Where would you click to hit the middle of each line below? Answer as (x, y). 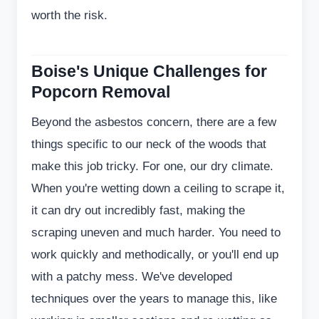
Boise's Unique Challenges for (149, 71)
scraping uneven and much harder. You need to (156, 232)
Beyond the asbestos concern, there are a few (154, 122)
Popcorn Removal (101, 91)
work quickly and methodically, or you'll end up (155, 254)
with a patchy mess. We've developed (132, 276)
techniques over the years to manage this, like (154, 298)
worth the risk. (69, 15)
